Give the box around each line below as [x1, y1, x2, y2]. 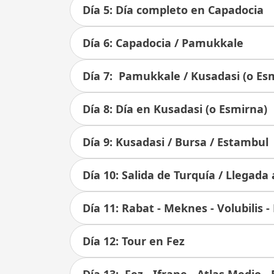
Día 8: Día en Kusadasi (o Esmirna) [83, 102, 267, 116]
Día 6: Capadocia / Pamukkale [83, 35, 243, 50]
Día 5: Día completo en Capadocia [83, 2, 264, 17]
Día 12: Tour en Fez [83, 234, 185, 248]
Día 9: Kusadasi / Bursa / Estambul [83, 135, 268, 149]
